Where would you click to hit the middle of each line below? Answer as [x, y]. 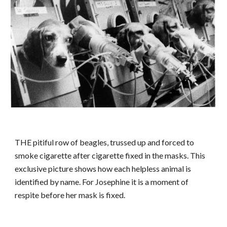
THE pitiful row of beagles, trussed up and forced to [105, 142]
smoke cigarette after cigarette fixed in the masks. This [110, 155]
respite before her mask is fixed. [70, 195]
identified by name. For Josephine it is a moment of [102, 182]
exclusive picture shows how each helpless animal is [103, 168]
